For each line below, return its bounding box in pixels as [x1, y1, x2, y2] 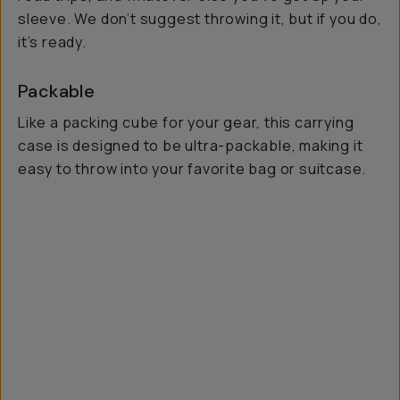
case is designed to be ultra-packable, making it [18, 135, 363, 155]
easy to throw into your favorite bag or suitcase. [18, 158, 367, 179]
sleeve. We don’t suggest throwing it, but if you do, [18, 8, 382, 29]
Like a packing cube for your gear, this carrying [18, 112, 354, 132]
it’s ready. [18, 31, 87, 52]
